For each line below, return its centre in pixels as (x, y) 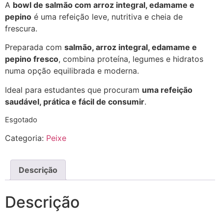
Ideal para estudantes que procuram (73, 90)
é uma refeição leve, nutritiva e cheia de (107, 16)
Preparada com (35, 47)
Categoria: (26, 138)
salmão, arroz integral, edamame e (131, 47)
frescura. (21, 28)
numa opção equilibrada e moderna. (72, 71)
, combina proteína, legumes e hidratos (131, 59)
